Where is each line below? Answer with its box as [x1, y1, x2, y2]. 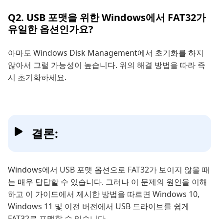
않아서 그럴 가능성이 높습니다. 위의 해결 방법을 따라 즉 [8, 60, 205, 71]
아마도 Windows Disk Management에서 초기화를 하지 [8, 47, 204, 59]
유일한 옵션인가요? [8, 22, 93, 36]
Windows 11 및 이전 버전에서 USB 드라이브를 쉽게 [8, 201, 189, 212]
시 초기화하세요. [8, 72, 66, 83]
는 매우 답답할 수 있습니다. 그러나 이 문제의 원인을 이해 [8, 176, 207, 188]
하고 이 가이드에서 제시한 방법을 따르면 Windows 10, [8, 189, 199, 200]
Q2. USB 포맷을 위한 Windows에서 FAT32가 [8, 11, 206, 24]
